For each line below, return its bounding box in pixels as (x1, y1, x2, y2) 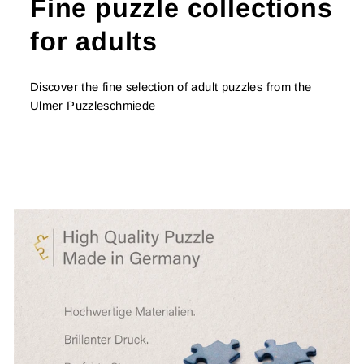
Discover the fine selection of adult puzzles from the (30, 80, 312, 94)
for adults (30, 27, 158, 57)
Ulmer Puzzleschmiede (30, 99, 156, 113)
